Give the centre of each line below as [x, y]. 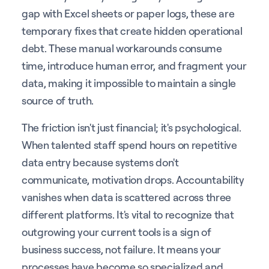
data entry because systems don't [100, 162]
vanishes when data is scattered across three [126, 197]
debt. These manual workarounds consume [122, 48]
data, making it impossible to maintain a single [129, 83]
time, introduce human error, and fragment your [134, 65]
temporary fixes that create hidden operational [132, 30]
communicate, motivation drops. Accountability [133, 179]
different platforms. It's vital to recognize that [128, 214]
